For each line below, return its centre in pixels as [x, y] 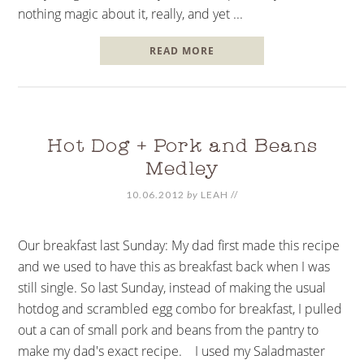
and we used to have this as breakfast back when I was [174, 266]
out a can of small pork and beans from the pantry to [169, 329]
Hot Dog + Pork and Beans [182, 147]
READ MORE [182, 50]
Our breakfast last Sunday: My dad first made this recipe [179, 245]
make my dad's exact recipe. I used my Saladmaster [172, 351]
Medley [182, 170]
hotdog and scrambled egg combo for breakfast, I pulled [180, 308]
